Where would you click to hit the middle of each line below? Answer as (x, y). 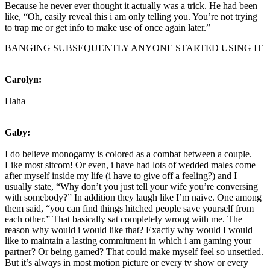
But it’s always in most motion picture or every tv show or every (127, 262)
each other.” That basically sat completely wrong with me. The (124, 219)
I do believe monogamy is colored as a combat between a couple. (128, 154)
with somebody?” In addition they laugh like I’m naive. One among (133, 197)
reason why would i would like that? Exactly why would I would (129, 230)
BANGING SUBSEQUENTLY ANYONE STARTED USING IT (134, 48)
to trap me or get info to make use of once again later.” (108, 27)
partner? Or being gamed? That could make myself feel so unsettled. (134, 251)
